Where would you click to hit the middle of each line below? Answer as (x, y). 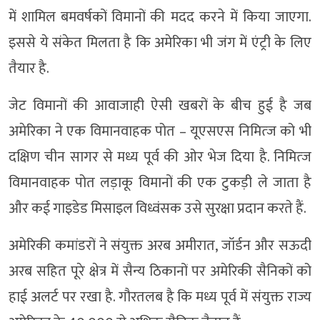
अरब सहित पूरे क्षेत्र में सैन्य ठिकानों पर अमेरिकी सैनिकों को (160, 271)
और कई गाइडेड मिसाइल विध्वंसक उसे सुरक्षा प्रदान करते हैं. (157, 208)
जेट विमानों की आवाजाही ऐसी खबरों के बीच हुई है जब (160, 105)
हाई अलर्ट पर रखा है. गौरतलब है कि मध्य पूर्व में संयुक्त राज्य (160, 297)
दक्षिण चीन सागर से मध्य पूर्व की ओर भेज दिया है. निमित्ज (160, 157)
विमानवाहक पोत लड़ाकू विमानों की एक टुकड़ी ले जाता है (160, 182)
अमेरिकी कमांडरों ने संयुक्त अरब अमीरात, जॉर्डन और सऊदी (160, 245)
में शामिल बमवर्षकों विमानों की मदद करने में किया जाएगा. (160, 17)
